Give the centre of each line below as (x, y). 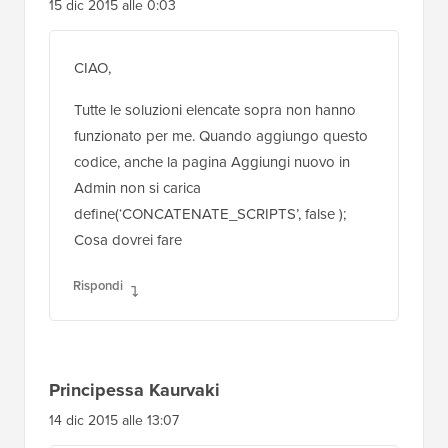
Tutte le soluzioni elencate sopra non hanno (215, 107)
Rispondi (98, 283)
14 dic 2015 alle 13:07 (114, 418)
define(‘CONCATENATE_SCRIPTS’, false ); (210, 211)
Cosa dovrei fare (128, 237)
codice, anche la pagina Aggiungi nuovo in (212, 159)
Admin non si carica (137, 185)
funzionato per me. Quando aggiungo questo (221, 133)
